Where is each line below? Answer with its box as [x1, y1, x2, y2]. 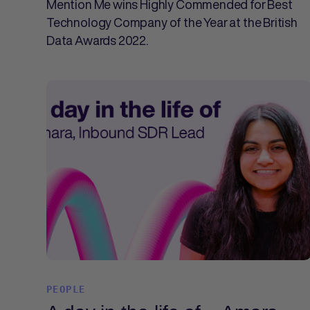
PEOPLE [46, 284, 86, 295]
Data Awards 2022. [46, 31, 148, 49]
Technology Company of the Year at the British [46, 13, 298, 31]
